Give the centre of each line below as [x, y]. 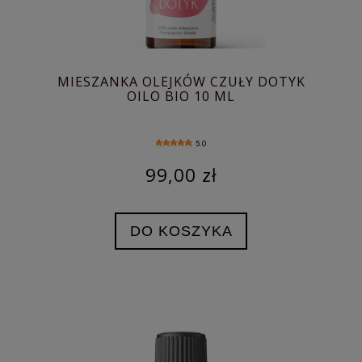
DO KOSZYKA [181, 230]
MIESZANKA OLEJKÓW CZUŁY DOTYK [181, 81]
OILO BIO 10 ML [181, 96]
